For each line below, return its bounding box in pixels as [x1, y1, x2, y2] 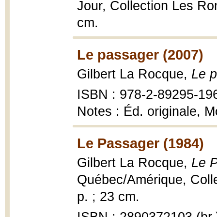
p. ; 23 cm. [77, 189, 139, 204]
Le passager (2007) [77, 46, 203, 62]
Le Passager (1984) [77, 135, 204, 151]
